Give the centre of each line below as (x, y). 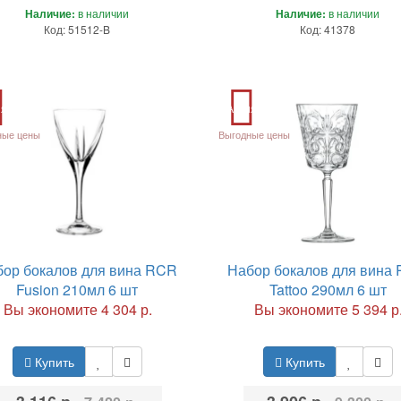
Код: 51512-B (77, 29)
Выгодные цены (255, 134)
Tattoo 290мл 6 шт (328, 289)
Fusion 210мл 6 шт (77, 289)
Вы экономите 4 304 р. (78, 309)
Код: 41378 (328, 29)
